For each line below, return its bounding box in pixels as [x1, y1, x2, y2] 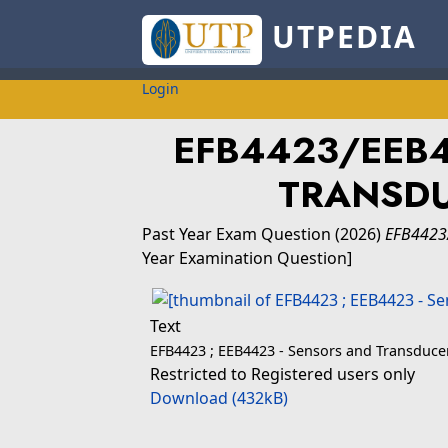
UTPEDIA [261, 16, 417, 58]
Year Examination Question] [142, 247, 352, 269]
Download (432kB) [150, 387, 288, 409]
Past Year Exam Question [142, 223, 331, 245]
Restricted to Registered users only [150, 363, 415, 385]
